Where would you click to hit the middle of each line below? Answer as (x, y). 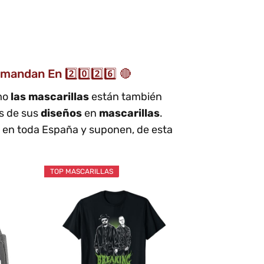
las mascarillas (51, 96)
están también (127, 96)
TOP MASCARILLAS (81, 171)
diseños (62, 113)
